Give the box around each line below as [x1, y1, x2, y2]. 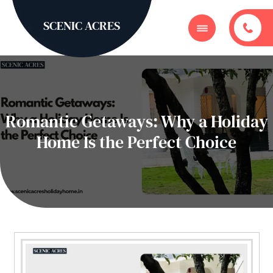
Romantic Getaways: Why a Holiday [5, 110, 268, 133]
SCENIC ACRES [43, 16, 121, 34]
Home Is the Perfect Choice [37, 130, 236, 154]
